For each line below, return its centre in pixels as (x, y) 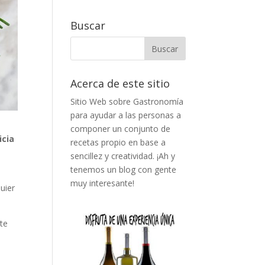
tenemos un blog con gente (124, 169)
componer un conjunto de (121, 129)
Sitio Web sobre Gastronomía (127, 101)
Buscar (88, 25)
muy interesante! (103, 183)
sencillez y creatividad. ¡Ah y (123, 156)
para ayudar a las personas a (126, 115)
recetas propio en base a (118, 142)
